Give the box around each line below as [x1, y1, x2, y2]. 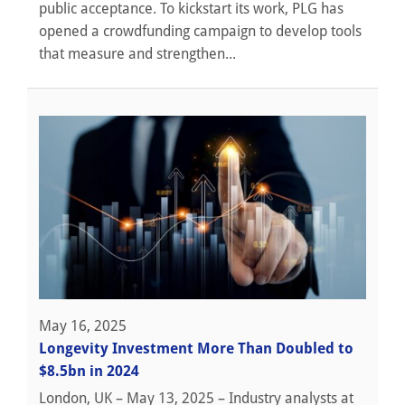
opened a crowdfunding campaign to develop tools [39, 22, 362, 40]
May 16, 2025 [39, 317, 127, 335]
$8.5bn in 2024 [39, 363, 139, 381]
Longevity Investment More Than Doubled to [39, 340, 353, 358]
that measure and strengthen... [39, 44, 236, 62]
